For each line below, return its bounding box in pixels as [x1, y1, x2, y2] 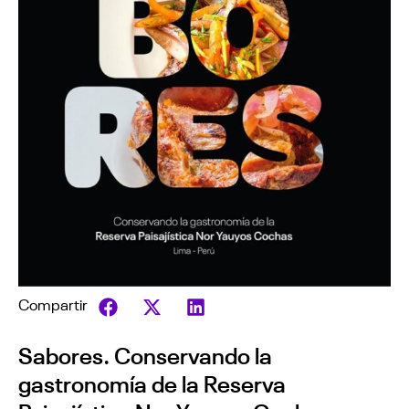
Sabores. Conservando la [18, 338, 272, 370]
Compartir [18, 292, 88, 314]
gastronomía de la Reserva [18, 366, 286, 398]
